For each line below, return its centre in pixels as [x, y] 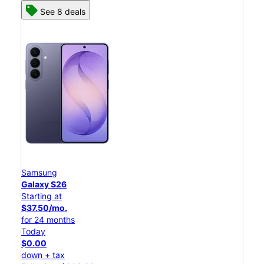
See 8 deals [63, 12]
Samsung [39, 173]
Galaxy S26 [44, 184]
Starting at [42, 196]
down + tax [43, 255]
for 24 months [48, 220]
